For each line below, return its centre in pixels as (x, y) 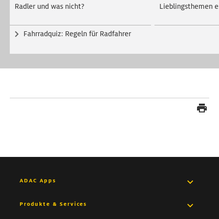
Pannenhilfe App (49, 201)
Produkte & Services (54, 204)
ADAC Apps (38, 181)
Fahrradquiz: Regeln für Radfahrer (77, 34)
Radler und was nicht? (50, 7)
